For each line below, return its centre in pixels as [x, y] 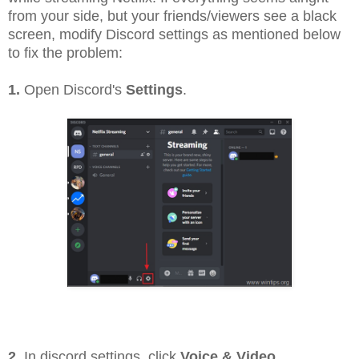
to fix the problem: [65, 52]
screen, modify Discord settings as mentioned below [174, 34]
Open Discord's [73, 90]
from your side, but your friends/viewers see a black [172, 16]
